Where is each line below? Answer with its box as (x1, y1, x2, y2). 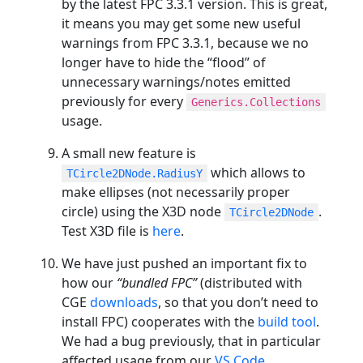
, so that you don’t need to (158, 293, 318, 311)
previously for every (62, 92, 186, 110)
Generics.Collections (191, 95, 321, 109)
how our (62, 273, 117, 292)
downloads (90, 293, 158, 311)
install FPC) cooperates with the (62, 312, 258, 331)
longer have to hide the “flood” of (62, 53, 266, 71)
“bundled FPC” (117, 273, 197, 292)
